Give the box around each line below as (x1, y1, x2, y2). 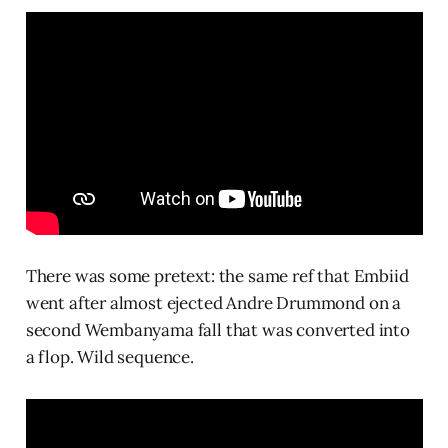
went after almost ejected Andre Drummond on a (25, 292, 402, 315)
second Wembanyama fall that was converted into (25, 319, 410, 342)
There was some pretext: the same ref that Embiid (25, 265, 409, 288)
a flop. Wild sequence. (25, 346, 194, 369)
